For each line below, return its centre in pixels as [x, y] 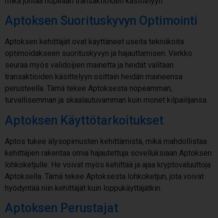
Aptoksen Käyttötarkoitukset [84, 120]
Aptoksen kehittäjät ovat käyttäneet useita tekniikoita [94, 42]
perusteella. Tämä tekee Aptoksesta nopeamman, [89, 89]
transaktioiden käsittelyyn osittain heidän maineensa [94, 77]
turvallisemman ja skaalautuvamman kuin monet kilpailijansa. [106, 100]
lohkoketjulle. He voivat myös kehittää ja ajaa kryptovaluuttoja [108, 164]
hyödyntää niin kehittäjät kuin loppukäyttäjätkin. [83, 188]
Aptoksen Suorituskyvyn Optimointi [101, 21]
